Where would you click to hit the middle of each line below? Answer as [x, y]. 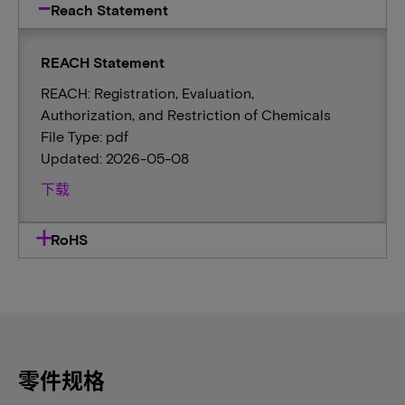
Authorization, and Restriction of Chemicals [186, 114]
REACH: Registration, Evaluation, [147, 93]
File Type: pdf [85, 136]
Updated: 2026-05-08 [115, 158]
